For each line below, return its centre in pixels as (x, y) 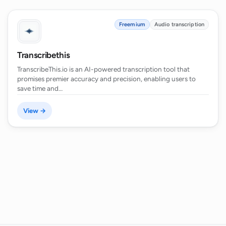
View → (35, 111)
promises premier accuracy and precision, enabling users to (106, 79)
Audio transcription (179, 25)
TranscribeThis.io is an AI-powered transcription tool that (103, 69)
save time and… (40, 89)
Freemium (132, 25)
